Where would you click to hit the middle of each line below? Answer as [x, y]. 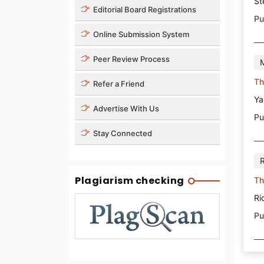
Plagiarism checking [130, 180]
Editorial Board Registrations [144, 9]
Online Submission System [140, 34]
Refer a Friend [118, 83]
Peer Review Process [131, 59]
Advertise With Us [125, 108]
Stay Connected [122, 133]
